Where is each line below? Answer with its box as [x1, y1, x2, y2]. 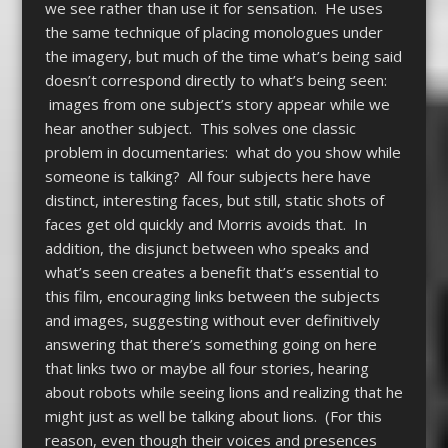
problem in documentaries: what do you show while [44, 142, 401, 163]
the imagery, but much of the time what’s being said [44, 46, 402, 67]
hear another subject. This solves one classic [44, 118, 356, 139]
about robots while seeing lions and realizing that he [44, 382, 403, 403]
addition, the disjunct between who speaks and [44, 238, 369, 259]
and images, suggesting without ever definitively [44, 310, 380, 331]
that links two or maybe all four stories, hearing [44, 358, 369, 379]
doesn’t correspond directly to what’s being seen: [44, 70, 387, 91]
